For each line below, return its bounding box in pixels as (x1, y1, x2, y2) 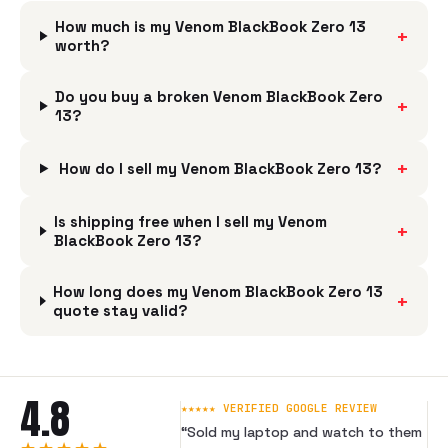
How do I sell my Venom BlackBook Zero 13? (58, 159, 382, 178)
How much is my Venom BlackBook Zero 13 (54, 17, 366, 36)
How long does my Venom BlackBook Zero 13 (53, 282, 383, 301)
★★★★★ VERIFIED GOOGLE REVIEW (181, 401, 377, 415)
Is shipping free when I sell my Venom (53, 212, 327, 231)
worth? (54, 36, 110, 55)
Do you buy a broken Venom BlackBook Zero (55, 87, 384, 106)
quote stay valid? (53, 301, 188, 320)
